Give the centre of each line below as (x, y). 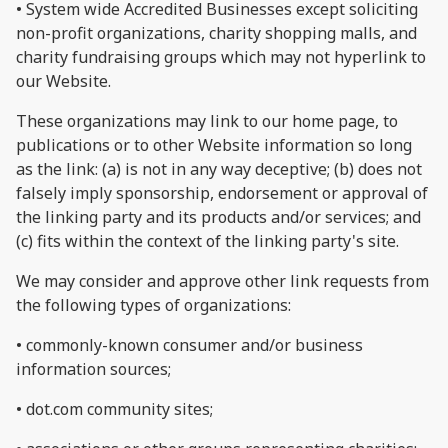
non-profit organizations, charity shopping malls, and (216, 32)
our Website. (63, 80)
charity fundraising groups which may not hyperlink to (221, 56)
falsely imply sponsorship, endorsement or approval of (222, 192)
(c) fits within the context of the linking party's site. (207, 240)
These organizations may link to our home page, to (207, 120)
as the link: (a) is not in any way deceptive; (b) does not (219, 168)
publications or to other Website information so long (214, 144)
